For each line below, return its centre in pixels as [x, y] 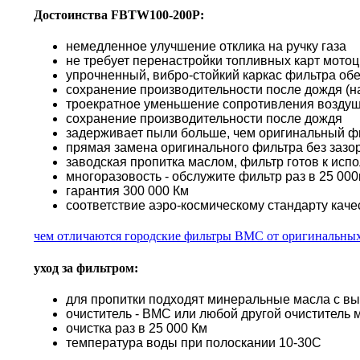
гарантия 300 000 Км [127, 191]
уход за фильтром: [86, 268]
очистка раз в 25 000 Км [137, 328]
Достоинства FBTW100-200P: [119, 15]
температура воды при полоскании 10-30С [194, 343]
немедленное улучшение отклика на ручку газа [206, 47]
